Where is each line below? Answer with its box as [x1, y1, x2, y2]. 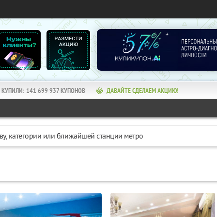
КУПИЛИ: [1, 86, 26, 95]
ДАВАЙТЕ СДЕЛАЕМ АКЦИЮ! [107, 86, 179, 95]
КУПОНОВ [61, 86, 85, 95]
